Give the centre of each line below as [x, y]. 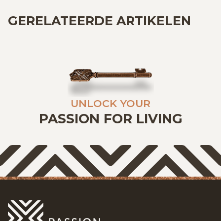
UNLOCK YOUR [110, 103]
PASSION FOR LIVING [110, 118]
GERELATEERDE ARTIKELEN [99, 20]
